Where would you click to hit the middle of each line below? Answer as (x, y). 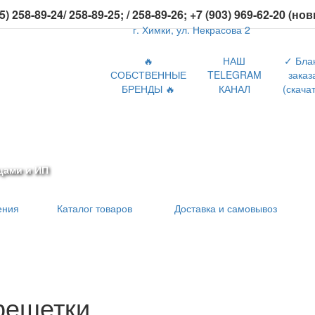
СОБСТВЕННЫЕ (148, 75)
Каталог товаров (95, 208)
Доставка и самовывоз (226, 208)
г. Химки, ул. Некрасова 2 (192, 30)
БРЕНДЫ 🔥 (148, 89)
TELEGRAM (234, 75)
